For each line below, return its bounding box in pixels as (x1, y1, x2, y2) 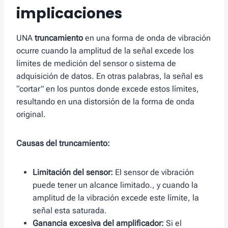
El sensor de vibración (113, 167, 194, 178)
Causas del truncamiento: (16, 138, 110, 149)
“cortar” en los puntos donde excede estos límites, (16, 84, 199, 94)
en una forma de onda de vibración (83, 33, 211, 43)
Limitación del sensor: (33, 167, 113, 178)
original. (16, 109, 46, 120)
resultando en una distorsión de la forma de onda (16, 97, 194, 107)
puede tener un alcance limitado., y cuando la (33, 180, 198, 190)
